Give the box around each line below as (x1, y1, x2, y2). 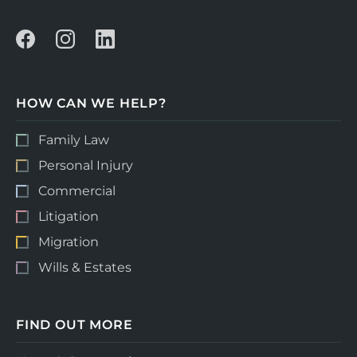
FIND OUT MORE (16, 316, 133, 332)
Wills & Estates (38, 259, 131, 275)
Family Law (38, 131, 109, 147)
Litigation (38, 208, 99, 224)
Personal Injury (38, 157, 133, 173)
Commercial (38, 182, 116, 198)
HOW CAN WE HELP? (16, 95, 167, 111)
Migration (38, 233, 99, 249)
